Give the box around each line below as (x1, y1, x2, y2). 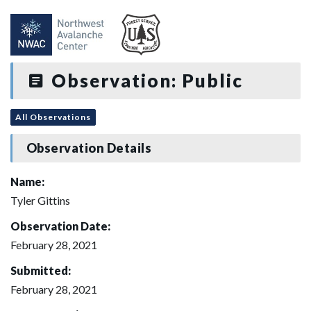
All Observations (15, 111, 91, 122)
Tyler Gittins (10, 193, 70, 207)
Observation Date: (10, 219, 110, 233)
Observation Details (26, 140, 152, 156)
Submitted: (10, 263, 71, 277)
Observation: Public (46, 69, 243, 92)
